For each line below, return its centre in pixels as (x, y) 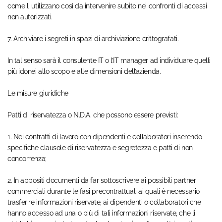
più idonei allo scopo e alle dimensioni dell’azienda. (84, 72)
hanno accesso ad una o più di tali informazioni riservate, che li (101, 213)
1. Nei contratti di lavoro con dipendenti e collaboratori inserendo (105, 137)
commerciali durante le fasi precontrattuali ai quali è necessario (104, 192)
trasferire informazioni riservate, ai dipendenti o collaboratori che (104, 202)
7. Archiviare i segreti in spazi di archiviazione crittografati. (93, 39)
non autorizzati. (30, 17)
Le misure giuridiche (38, 93)
